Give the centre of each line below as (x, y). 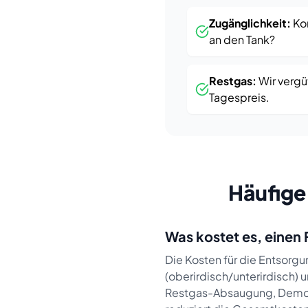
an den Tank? (242, 40)
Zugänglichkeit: (250, 23)
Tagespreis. (239, 97)
